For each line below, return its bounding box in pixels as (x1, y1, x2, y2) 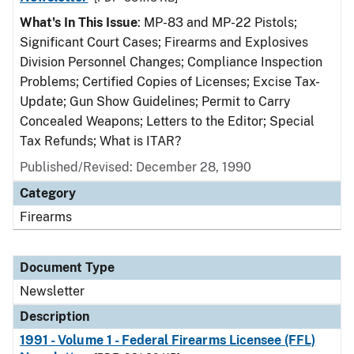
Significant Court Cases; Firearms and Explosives (20, 35, 308, 50)
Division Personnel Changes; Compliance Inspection (20, 55, 322, 70)
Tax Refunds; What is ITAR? (20, 134, 181, 149)
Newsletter (20, 284, 85, 299)
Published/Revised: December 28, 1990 (20, 160, 251, 175)
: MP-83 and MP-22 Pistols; (137, 15, 297, 30)
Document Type (20, 260, 115, 275)
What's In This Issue (20, 15, 137, 30)
